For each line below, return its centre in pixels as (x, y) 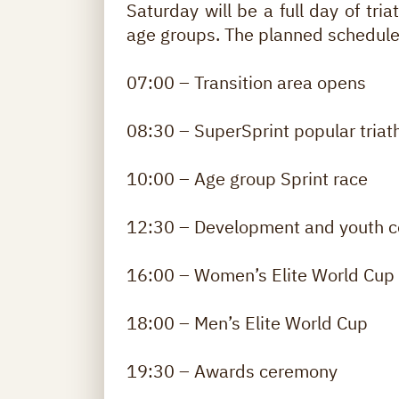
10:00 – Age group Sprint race (247, 179)
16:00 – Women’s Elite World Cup (261, 275)
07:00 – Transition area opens (246, 83)
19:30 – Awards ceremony (232, 371)
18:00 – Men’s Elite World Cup (247, 323)
